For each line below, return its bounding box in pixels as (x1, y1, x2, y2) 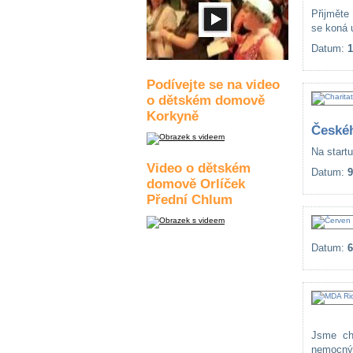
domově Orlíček (147, 176, 245, 191)
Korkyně (147, 109, 199, 124)
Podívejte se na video (147, 77, 280, 92)
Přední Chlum (147, 192, 232, 207)
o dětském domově (147, 93, 265, 108)
